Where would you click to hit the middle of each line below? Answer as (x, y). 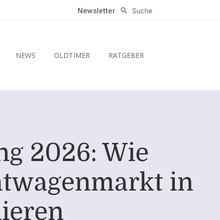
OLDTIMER (72, 55)
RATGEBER (126, 55)
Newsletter (97, 11)
